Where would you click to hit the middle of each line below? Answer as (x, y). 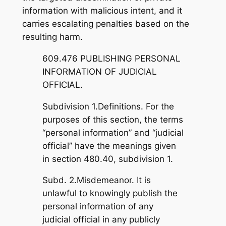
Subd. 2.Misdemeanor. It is (96, 180)
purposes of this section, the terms (112, 119)
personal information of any (98, 207)
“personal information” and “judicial (113, 132)
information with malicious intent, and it (102, 11)
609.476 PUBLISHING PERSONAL (111, 58)
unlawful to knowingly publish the (110, 193)
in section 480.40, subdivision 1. (107, 159)
